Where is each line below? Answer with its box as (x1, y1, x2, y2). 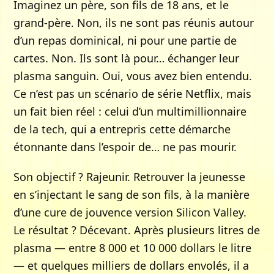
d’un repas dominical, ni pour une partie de (13, 33, 237, 48)
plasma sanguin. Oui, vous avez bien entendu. (13, 68, 253, 83)
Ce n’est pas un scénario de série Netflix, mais (13, 86, 252, 101)
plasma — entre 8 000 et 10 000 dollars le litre (13, 240, 252, 255)
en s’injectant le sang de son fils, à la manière (13, 187, 250, 202)
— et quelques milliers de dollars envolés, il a (13, 258, 250, 273)
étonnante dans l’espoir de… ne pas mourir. (13, 139, 237, 154)
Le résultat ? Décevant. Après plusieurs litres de (13, 223, 261, 237)
